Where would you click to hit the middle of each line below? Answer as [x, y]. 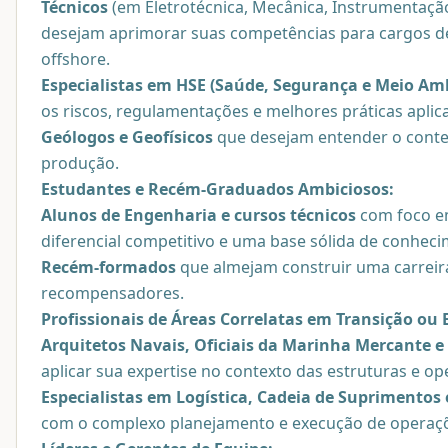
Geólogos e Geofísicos [127, 137]
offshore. [75, 59]
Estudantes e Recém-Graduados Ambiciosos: [217, 189]
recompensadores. [112, 293]
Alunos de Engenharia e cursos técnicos [198, 215]
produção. [80, 163]
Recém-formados [108, 267]
